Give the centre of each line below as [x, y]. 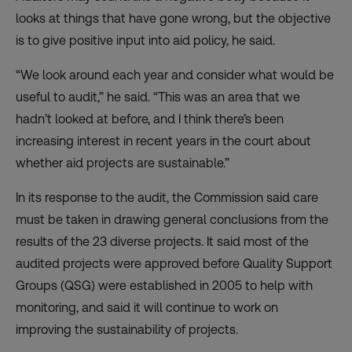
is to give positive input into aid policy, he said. [145, 40]
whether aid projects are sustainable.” [123, 163]
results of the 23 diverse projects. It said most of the [162, 241]
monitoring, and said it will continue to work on [147, 307]
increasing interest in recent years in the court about [163, 141]
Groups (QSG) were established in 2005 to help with [164, 285]
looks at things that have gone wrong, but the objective [173, 18]
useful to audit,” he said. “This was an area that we [158, 97]
